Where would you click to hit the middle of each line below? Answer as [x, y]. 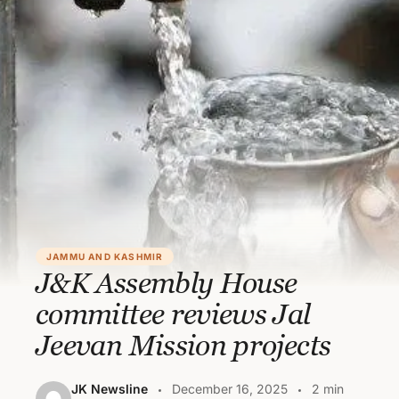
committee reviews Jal [173, 313]
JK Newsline [110, 389]
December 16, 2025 [230, 389]
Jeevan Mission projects [183, 345]
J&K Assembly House [167, 282]
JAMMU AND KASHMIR [105, 256]
